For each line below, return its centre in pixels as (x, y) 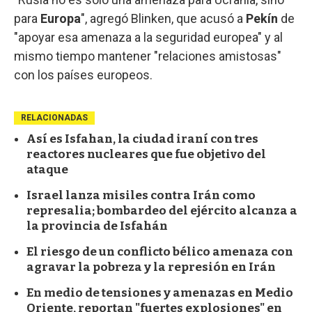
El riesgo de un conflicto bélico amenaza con (160, 251)
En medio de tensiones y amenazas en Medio (160, 292)
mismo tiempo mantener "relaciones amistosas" (148, 56)
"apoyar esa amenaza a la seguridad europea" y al (148, 37)
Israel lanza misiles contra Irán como (141, 195)
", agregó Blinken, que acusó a (163, 18)
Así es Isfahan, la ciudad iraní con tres (142, 139)
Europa (61, 18)
